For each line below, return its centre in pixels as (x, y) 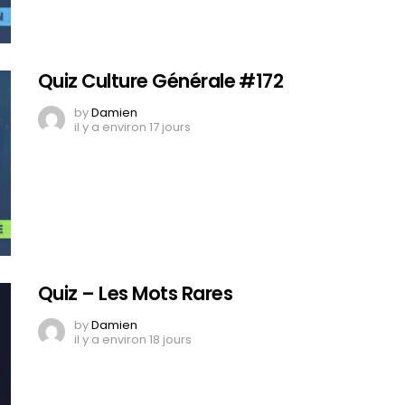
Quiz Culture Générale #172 (161, 80)
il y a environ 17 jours (132, 127)
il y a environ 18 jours (133, 339)
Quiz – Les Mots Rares (135, 293)
